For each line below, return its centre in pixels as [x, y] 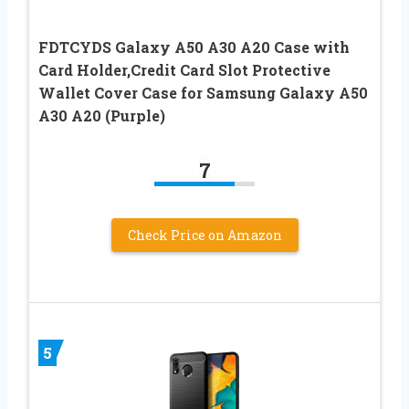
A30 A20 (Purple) [102, 115]
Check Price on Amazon [204, 235]
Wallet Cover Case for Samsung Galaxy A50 [203, 92]
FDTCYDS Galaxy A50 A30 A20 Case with [194, 47]
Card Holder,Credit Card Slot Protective [184, 69]
